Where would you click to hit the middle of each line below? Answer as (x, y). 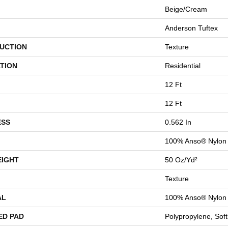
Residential (183, 66)
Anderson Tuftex (191, 28)
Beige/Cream (186, 9)
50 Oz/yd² (181, 160)
